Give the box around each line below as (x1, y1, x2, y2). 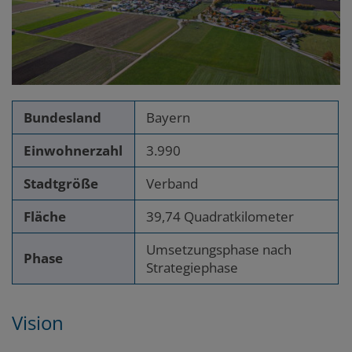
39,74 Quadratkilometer (146, 207, 295, 226)
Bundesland (24, 108, 102, 127)
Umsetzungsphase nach (146, 240, 292, 259)
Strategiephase (146, 258, 239, 277)
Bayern (146, 108, 191, 127)
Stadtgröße (24, 174, 99, 193)
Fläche (24, 207, 67, 226)
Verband (146, 174, 199, 193)
